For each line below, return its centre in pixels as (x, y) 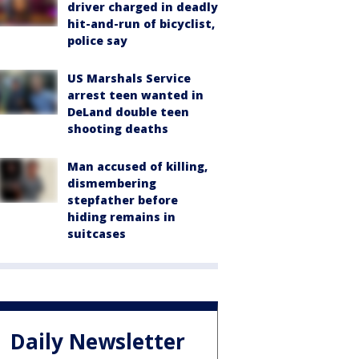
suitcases (97, 234)
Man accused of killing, (137, 167)
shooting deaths (118, 129)
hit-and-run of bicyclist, (141, 24)
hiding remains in (121, 217)
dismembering (112, 184)
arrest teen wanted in (135, 95)
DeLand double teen (128, 112)
